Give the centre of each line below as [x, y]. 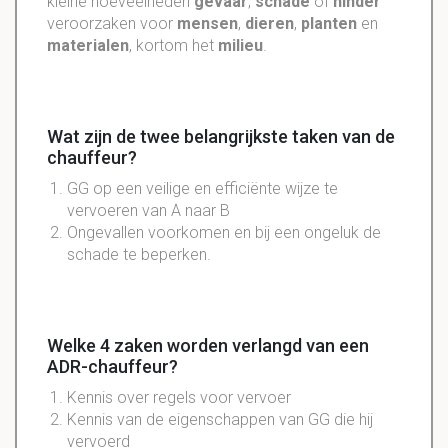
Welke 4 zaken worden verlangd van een [208, 345]
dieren [269, 23]
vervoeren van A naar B [148, 210]
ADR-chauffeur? [112, 366]
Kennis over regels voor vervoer [179, 397]
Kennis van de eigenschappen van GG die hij [220, 419]
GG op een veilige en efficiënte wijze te [202, 188]
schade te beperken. [139, 254]
